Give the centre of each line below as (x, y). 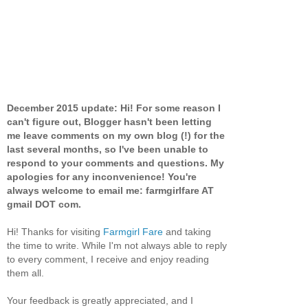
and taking (187, 231)
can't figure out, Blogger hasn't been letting (109, 121)
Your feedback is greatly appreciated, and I (100, 300)
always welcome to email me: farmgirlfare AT (110, 190)
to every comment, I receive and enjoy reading (108, 259)
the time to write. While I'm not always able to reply (117, 245)
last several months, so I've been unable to (108, 149)
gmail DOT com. (44, 204)
